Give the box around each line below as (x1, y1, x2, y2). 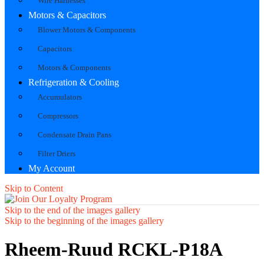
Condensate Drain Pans (38, 130, 111, 139)
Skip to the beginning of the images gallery (5, 215, 164, 226)
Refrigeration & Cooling (28, 77, 119, 87)
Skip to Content (5, 183, 63, 193)
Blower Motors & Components (38, 25, 136, 34)
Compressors (38, 111, 78, 120)
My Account (28, 163, 75, 173)
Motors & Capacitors (28, 9, 106, 20)
